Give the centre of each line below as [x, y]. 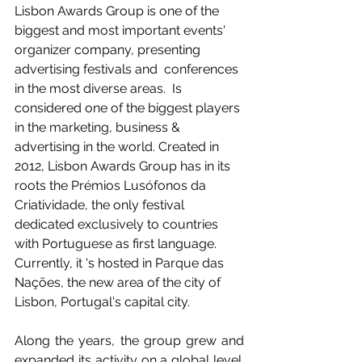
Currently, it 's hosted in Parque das [121, 263]
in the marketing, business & [99, 127]
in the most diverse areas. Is [100, 88]
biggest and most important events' [122, 30]
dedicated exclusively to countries [118, 224]
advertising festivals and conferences [128, 69]
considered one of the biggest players [129, 108]
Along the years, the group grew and [129, 341]
